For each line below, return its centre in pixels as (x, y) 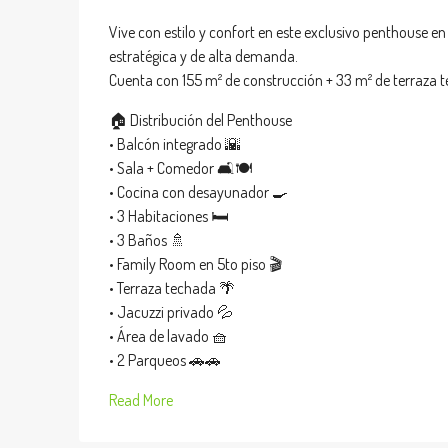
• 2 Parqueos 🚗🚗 (165, 360)
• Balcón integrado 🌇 (175, 144)
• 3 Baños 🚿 (147, 240)
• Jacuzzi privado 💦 (171, 312)
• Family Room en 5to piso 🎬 (195, 264)
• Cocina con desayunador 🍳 (198, 192)
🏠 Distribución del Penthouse (200, 120)
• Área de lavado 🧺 (168, 336)
